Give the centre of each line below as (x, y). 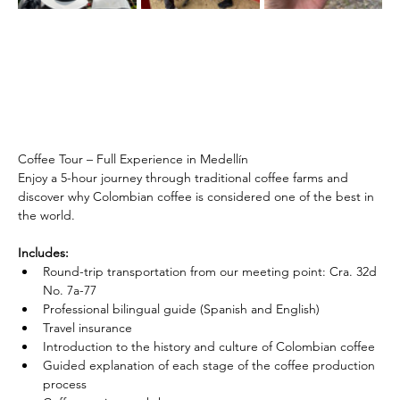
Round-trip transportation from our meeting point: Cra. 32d (212, 272)
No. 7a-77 (70, 291)
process (65, 384)
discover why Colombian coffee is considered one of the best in (198, 197)
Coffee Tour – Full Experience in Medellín (133, 159)
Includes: (43, 253)
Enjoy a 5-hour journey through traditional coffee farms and (185, 178)
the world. (46, 216)
